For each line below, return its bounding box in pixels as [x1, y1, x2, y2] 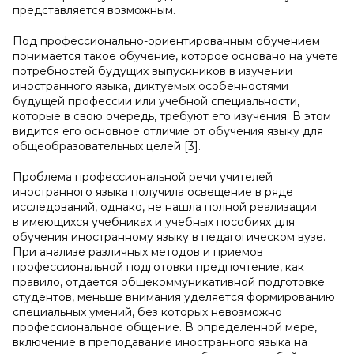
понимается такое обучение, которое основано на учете [13, 49, 338, 63]
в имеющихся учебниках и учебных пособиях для [13, 215, 295, 229]
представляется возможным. [13, 3, 175, 17]
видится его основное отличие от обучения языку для [13, 124, 323, 138]
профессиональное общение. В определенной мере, [13, 320, 317, 334]
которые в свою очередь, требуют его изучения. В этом [13, 109, 331, 123]
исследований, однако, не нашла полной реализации [13, 200, 317, 214]
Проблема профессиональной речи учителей [13, 170, 273, 184]
